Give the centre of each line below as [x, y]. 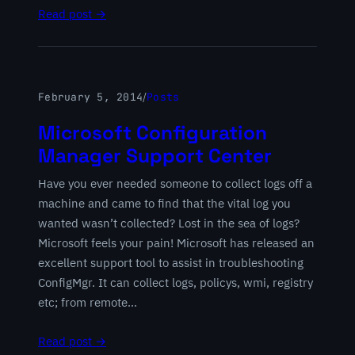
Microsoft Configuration [153, 132]
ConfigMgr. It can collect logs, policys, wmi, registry [176, 282]
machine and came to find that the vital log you [164, 203]
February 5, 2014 [91, 97]
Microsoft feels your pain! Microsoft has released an [176, 242]
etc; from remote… [88, 302]
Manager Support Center [155, 155]
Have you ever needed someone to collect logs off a [175, 183]
